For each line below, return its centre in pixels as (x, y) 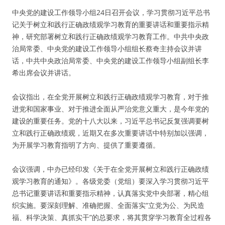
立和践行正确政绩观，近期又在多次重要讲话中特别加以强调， (110, 133)
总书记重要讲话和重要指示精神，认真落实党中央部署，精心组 (110, 193)
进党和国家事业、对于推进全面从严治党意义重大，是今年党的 (110, 109)
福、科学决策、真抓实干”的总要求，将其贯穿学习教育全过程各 (112, 217)
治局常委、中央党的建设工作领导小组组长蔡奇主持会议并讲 (107, 48)
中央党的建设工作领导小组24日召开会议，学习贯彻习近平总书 (111, 12)
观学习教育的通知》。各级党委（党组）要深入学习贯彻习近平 (110, 181)
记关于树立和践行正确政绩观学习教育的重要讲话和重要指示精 (110, 24)
